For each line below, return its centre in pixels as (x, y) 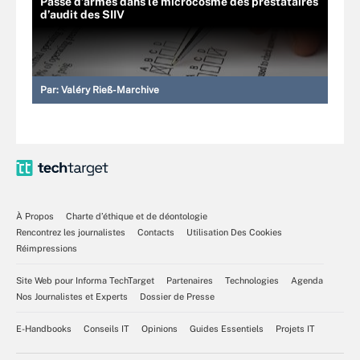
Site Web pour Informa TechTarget (85, 280)
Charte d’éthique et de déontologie (137, 216)
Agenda (307, 280)
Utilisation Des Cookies (234, 232)
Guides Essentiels (227, 328)
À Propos (35, 216)
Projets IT (295, 328)
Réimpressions (47, 248)
